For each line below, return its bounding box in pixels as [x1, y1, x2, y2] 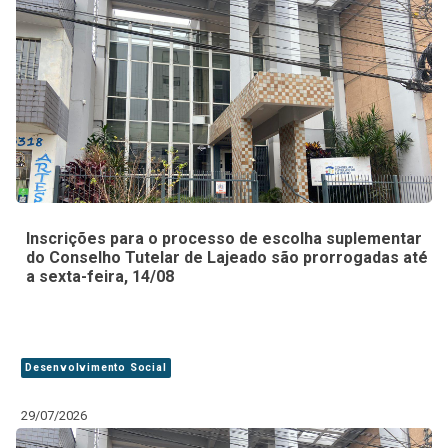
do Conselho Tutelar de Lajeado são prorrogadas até [26, 247, 428, 267]
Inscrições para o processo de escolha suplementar [26, 228, 422, 248]
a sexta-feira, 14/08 [26, 266, 174, 286]
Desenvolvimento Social [25, 361, 167, 375]
